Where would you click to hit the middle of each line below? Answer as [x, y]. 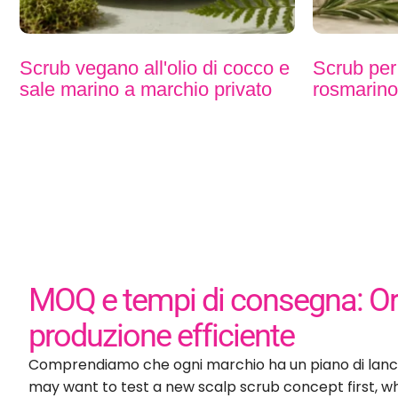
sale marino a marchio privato [146, 115]
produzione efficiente [161, 362]
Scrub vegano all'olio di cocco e [155, 94]
